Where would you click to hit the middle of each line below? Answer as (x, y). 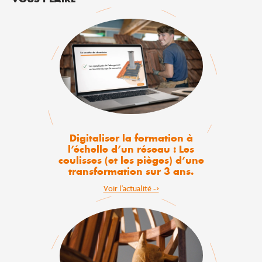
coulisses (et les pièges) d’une (131, 161)
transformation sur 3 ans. (131, 172)
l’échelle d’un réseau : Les (131, 149)
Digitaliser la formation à (131, 138)
